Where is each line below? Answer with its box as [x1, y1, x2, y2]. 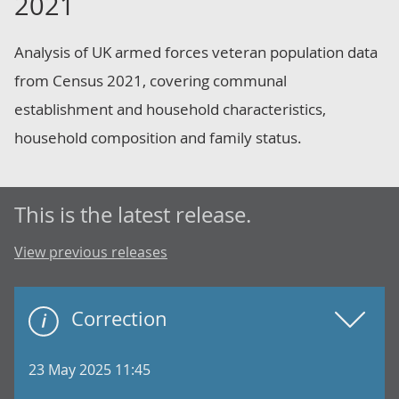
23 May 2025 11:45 [28, 360, 151, 379]
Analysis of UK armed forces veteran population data [14, 42, 378, 62]
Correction [71, 305, 167, 331]
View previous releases [14, 242, 167, 262]
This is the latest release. [14, 200, 251, 229]
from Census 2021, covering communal [14, 70, 287, 91]
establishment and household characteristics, [14, 99, 326, 119]
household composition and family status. [14, 127, 302, 148]
